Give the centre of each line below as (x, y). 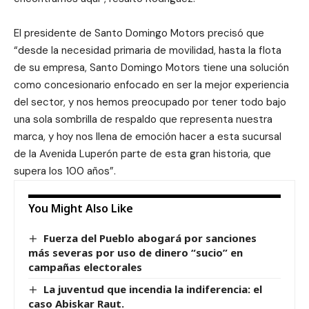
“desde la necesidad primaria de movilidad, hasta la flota (148, 50)
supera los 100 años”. (65, 171)
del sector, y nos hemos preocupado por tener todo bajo (150, 102)
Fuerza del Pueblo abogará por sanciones (150, 238)
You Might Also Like (81, 208)
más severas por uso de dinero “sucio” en (136, 252)
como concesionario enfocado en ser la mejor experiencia (151, 84)
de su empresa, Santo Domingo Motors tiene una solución (151, 67)
